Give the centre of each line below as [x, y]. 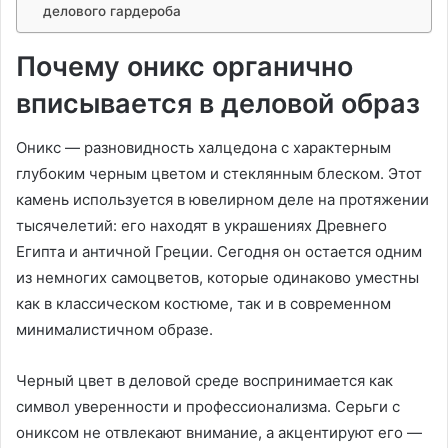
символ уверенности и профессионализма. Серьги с [208, 407]
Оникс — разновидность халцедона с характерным [203, 148]
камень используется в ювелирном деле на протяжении [222, 200]
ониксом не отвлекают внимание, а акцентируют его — [219, 433]
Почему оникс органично [184, 66]
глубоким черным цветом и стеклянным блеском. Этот [219, 174]
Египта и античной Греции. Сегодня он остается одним [219, 252]
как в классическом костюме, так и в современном [203, 304]
